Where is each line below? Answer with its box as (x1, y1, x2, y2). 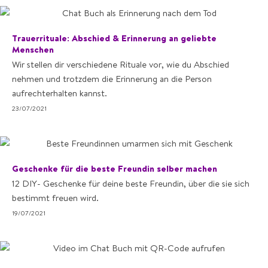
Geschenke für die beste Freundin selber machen (12, 163, 217, 174)
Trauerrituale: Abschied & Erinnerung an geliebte (12, 32, 217, 44)
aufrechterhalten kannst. (12, 87, 107, 99)
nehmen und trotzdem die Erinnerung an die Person (12, 73, 212, 84)
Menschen (12, 44, 54, 55)
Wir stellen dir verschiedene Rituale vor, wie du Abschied (12, 59, 229, 70)
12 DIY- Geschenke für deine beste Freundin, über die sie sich (12, 178, 249, 189)
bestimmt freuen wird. (12, 192, 99, 203)
